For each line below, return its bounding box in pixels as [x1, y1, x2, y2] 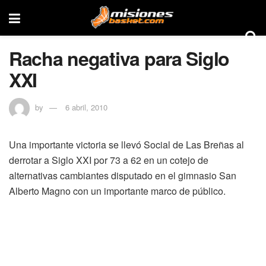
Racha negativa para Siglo [9, 45, 229, 72]
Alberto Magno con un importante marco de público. [9, 183, 226, 198]
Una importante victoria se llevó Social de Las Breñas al [9, 137, 244, 151]
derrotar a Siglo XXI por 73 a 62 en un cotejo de [9, 153, 208, 167]
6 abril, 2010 [65, 101, 107, 113]
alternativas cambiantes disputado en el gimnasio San [9, 168, 236, 182]
